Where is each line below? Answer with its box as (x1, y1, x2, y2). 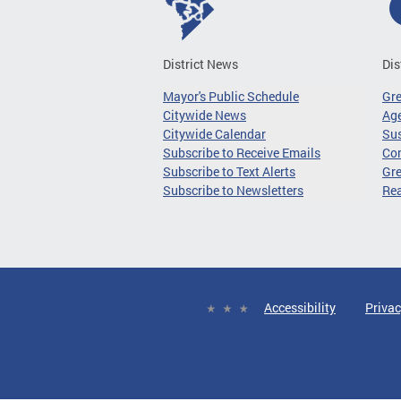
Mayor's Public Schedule (163, 88, 299, 105)
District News (163, 55, 238, 73)
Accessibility (264, 299, 336, 316)
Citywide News (163, 107, 246, 124)
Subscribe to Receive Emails (163, 144, 320, 161)
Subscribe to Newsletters (163, 182, 303, 199)
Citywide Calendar (163, 125, 266, 142)
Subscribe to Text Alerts (163, 163, 295, 180)
